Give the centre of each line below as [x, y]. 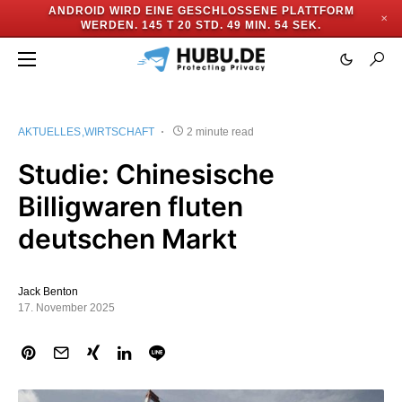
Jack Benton [48, 292]
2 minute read [220, 132]
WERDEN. [109, 25]
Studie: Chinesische [146, 174]
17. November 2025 [66, 308]
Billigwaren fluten [131, 206]
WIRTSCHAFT [119, 132]
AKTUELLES [49, 132]
